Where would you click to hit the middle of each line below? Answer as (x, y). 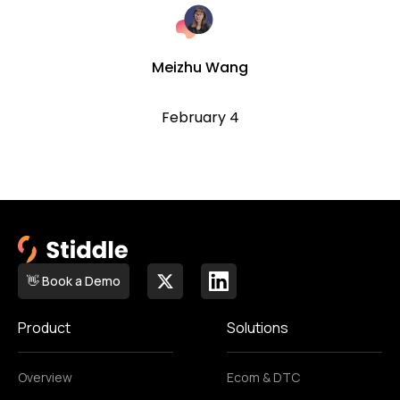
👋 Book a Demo (74, 281)
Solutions (258, 327)
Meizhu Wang (200, 67)
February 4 (200, 117)
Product (44, 327)
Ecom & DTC (263, 377)
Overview (45, 377)
